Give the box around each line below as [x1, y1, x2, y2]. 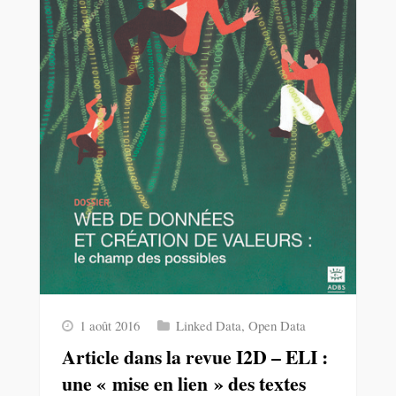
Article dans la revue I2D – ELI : [61, 342, 328, 370]
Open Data [247, 316, 306, 334]
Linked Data [175, 316, 241, 334]
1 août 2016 [79, 316, 143, 334]
